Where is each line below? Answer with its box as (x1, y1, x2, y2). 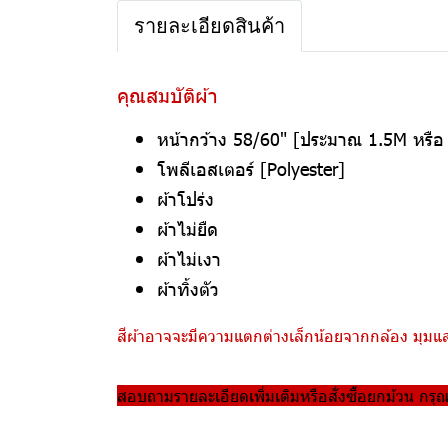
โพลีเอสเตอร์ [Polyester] (157, 157, 345, 180)
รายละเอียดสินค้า (134, 15, 285, 37)
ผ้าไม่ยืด (157, 217, 218, 240)
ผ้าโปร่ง (157, 187, 214, 210)
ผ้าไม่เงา (157, 247, 221, 270)
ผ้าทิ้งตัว (157, 277, 219, 300)
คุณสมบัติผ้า (117, 81, 218, 107)
